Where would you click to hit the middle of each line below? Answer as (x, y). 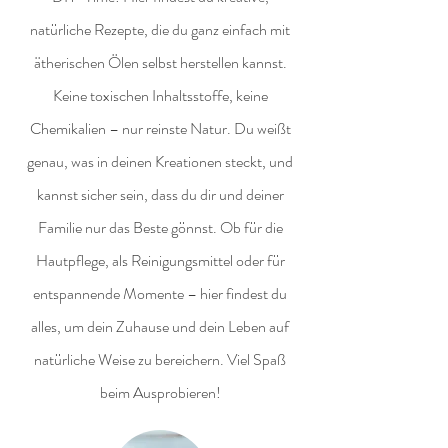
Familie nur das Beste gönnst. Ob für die (160, 227)
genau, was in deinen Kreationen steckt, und (160, 161)
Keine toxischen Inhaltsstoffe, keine (160, 95)
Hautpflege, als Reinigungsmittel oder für (160, 260)
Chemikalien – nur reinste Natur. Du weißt (160, 128)
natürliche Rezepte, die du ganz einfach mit (160, 29)
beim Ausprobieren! (160, 392)
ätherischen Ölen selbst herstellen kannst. (160, 62)
